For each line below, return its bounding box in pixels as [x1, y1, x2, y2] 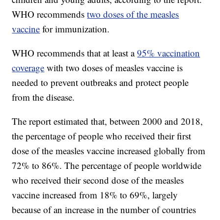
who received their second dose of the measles [12, 174, 184, 187]
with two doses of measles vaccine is [47, 61, 183, 74]
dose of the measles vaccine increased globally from [12, 144, 206, 157]
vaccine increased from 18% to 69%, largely [12, 189, 178, 201]
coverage [12, 61, 45, 74]
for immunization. [42, 23, 110, 35]
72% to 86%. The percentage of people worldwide [12, 159, 202, 172]
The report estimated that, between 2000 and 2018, [12, 115, 203, 128]
